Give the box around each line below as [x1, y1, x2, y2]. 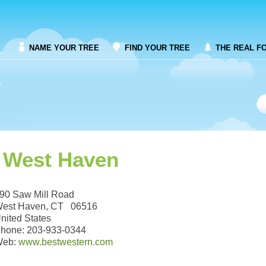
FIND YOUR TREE [125, 43, 190, 52]
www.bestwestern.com [18, 237, 113, 247]
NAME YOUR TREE [29, 43, 99, 52]
